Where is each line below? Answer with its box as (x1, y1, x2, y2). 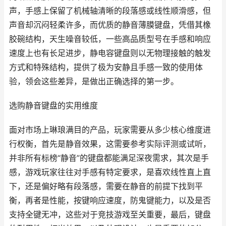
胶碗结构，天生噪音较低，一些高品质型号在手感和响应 (9, 34, 211, 44)
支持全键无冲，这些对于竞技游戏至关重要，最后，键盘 (9, 210, 211, 219)
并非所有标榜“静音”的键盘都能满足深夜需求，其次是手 (9, 153, 209, 163)
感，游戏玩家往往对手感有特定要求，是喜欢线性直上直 (9, 167, 211, 177)
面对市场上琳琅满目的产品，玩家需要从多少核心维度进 (9, 125, 211, 135)
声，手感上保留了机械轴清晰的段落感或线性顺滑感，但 (9, 6, 211, 16)
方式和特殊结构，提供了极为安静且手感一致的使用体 (9, 63, 203, 72)
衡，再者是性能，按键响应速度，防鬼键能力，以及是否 (9, 196, 211, 205)
